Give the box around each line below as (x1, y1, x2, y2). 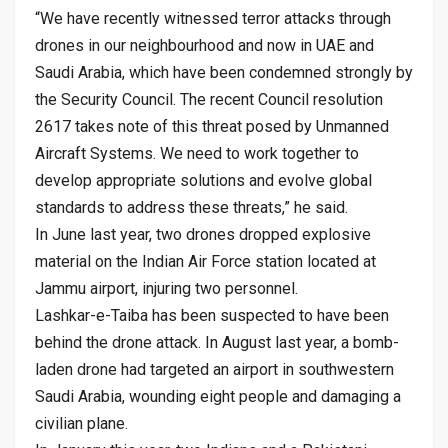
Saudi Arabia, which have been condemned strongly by (35, 62, 413, 82)
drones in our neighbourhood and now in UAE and (35, 35, 374, 55)
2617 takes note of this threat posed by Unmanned (35, 116, 389, 136)
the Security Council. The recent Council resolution (35, 89, 383, 109)
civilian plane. (35, 413, 128, 433)
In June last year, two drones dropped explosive (35, 224, 371, 244)
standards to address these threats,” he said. (35, 197, 348, 217)
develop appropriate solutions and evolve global (35, 170, 372, 190)
